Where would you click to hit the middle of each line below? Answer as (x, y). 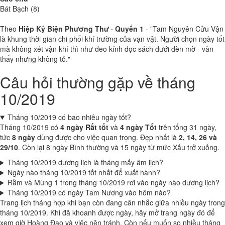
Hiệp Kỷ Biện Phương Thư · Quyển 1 (81, 29)
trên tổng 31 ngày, (187, 127)
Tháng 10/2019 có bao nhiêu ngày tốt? (69, 117)
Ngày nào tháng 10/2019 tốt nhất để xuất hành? (84, 172)
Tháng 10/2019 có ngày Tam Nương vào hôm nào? (89, 192)
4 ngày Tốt (138, 127)
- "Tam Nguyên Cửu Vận (184, 29)
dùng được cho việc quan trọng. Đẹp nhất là (107, 137)
